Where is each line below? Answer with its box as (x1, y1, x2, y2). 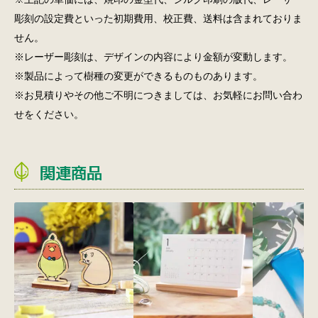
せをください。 (13, 109, 84, 120)
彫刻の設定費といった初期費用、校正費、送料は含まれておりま (13, 13, 302, 24)
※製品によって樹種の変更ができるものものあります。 (13, 70, 263, 82)
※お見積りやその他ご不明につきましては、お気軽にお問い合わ (13, 89, 302, 101)
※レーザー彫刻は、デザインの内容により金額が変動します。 (13, 51, 292, 62)
